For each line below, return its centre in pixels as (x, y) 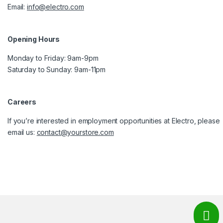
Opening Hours (34, 39)
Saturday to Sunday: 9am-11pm (57, 70)
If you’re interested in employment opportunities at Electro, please (114, 121)
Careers (22, 102)
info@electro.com (56, 7)
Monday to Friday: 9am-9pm (53, 58)
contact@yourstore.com (75, 132)
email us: (22, 132)
